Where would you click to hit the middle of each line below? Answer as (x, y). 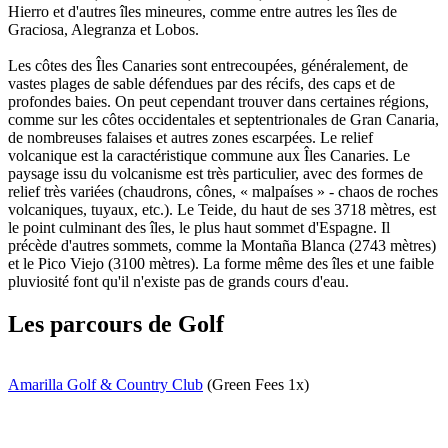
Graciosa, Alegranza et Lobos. (103, 30)
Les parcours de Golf (116, 324)
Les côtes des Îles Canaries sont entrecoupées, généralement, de (208, 66)
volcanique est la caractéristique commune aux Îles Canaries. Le (209, 156)
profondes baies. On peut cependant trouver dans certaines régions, (218, 102)
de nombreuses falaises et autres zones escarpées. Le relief (190, 138)
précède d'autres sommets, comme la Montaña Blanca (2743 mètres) (222, 246)
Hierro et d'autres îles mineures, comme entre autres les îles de (202, 12)
